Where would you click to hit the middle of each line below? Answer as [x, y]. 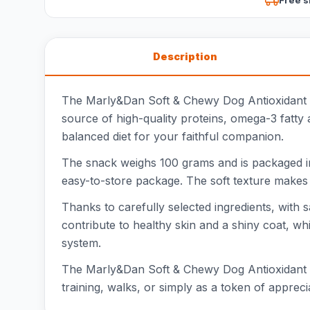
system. [81, 243]
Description [185, 56]
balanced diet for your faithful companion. [173, 136]
